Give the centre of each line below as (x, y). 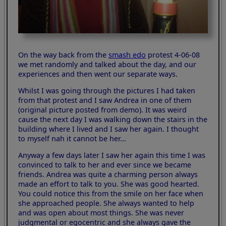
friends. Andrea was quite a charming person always (108, 175)
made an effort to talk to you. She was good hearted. (109, 184)
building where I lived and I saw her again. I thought (109, 129)
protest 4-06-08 (173, 54)
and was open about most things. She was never (101, 213)
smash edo (127, 54)
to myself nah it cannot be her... (72, 138)
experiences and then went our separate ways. (98, 74)
